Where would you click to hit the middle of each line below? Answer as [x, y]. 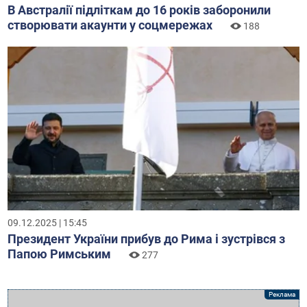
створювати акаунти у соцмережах [110, 25]
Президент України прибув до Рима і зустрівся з [147, 238]
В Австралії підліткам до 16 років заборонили [139, 10]
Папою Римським [60, 254]
